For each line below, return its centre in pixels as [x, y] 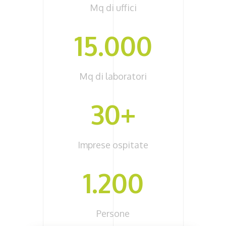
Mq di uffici [113, 8]
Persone [113, 213]
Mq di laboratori [113, 76]
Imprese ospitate [113, 145]
